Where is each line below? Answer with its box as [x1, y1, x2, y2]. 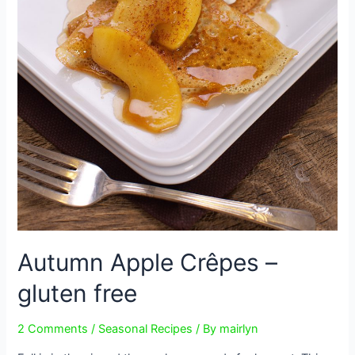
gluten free [17, 279, 138, 308]
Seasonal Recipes [98, 322, 193, 337]
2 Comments [17, 322, 89, 337]
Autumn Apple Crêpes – [17, 248, 278, 277]
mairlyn [219, 322, 259, 337]
